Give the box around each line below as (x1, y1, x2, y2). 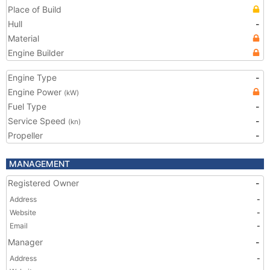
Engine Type (8, 72, 57, 83)
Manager (8, 237, 43, 247)
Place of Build (8, 4, 61, 14)
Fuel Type (8, 101, 46, 111)
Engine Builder (8, 48, 64, 58)
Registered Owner (8, 178, 79, 188)
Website (10, 208, 36, 217)
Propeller (8, 130, 43, 140)
